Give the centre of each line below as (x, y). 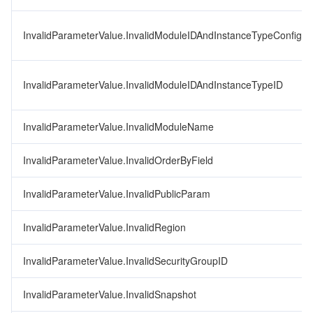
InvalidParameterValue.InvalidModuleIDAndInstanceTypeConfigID (167, 35)
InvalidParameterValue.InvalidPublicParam (117, 194)
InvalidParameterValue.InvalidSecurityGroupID (125, 261)
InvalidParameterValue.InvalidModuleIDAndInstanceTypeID (153, 85)
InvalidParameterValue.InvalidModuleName (118, 126)
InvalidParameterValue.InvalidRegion (104, 227)
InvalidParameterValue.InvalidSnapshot (110, 294)
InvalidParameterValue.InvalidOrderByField (118, 160)
